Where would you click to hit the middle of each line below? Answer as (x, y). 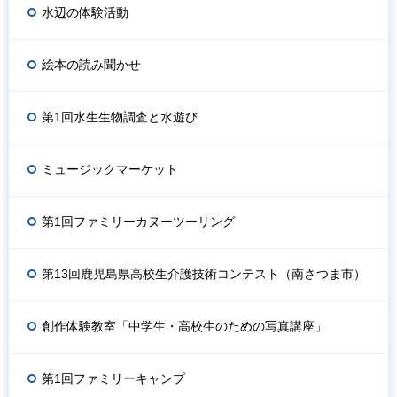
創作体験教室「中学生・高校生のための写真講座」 (184, 326)
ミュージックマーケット (110, 169)
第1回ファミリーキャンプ (113, 378)
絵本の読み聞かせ (91, 64)
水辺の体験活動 (85, 12)
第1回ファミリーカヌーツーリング (138, 221)
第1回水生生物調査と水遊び (120, 117)
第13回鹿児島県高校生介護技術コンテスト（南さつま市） (204, 273)
